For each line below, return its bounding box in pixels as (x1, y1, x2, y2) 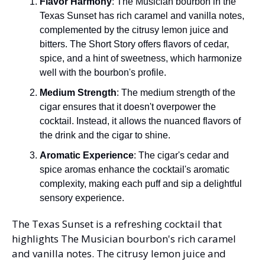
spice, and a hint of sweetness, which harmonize (40, 53, 242, 63)
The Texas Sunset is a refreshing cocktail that (12, 216, 222, 231)
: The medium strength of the (117, 87, 235, 98)
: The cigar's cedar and (134, 150, 229, 160)
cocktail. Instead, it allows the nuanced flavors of (40, 115, 241, 126)
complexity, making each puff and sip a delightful (40, 178, 242, 189)
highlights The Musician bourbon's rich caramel (12, 231, 236, 245)
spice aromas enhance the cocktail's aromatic (40, 164, 230, 174)
